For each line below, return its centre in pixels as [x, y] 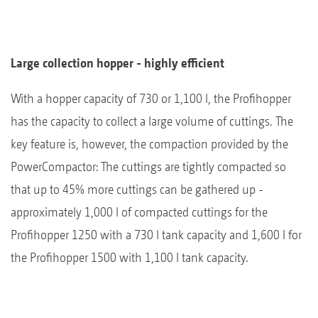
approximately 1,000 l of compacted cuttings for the [139, 212]
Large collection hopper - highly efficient [117, 62]
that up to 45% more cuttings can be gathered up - [137, 189]
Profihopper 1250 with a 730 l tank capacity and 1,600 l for [156, 234]
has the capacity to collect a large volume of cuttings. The [152, 121]
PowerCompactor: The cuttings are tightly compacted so [148, 166]
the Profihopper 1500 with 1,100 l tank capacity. [130, 257]
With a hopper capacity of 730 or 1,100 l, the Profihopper [151, 98]
